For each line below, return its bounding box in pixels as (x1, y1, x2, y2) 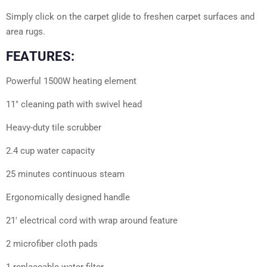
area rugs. (6, 26, 45, 37)
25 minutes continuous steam (6, 168, 125, 179)
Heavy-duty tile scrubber (6, 122, 101, 133)
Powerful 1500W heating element (6, 75, 136, 86)
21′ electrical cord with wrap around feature (6, 215, 178, 226)
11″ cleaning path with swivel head (6, 98, 142, 110)
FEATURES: (6, 48, 74, 64)
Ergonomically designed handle (6, 191, 130, 203)
